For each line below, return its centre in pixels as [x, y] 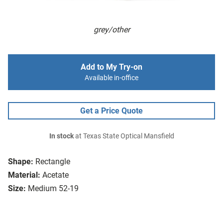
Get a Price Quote [111, 111]
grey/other [111, 30]
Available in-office [111, 78]
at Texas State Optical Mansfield [124, 136]
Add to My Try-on [111, 67]
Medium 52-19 [53, 189]
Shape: [21, 162]
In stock [61, 136]
